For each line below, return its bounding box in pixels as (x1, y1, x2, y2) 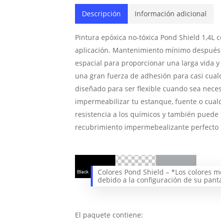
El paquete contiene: (74, 210, 143, 220)
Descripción (81, 9, 121, 18)
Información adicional (134, 9, 207, 18)
